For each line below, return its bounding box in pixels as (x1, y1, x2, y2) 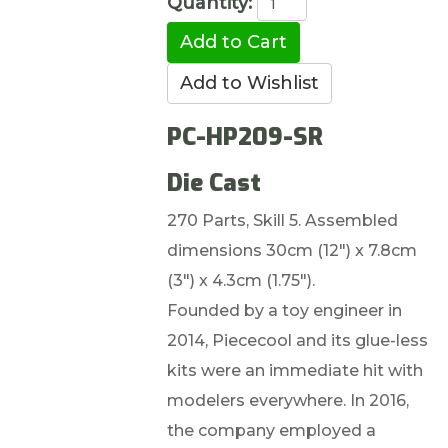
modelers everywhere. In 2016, (166, 391, 409, 410)
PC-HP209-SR (166, 121, 323, 153)
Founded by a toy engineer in (166, 301, 402, 320)
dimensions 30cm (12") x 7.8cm (166, 241, 417, 260)
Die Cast (166, 167, 261, 199)
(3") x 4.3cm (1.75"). (166, 271, 315, 290)
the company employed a (166, 421, 376, 440)
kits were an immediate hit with (166, 361, 423, 380)
